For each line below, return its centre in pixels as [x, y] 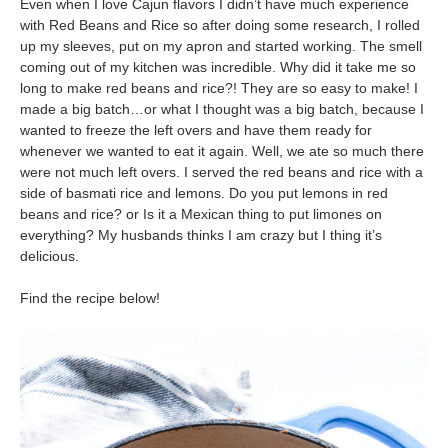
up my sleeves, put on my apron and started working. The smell [221, 46]
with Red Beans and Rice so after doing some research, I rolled [220, 25]
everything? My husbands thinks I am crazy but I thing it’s [201, 235]
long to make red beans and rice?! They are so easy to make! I [219, 88]
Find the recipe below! [90, 298]
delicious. [49, 256]
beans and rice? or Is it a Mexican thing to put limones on [201, 214]
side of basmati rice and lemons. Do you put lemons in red [204, 193]
